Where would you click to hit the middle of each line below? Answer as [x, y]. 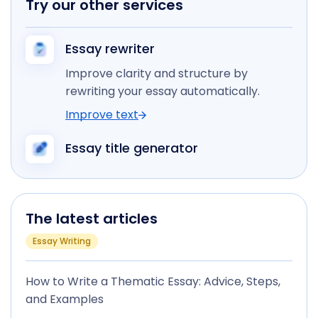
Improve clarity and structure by [157, 73]
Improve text [102, 115]
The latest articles [92, 219]
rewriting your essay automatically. [163, 91]
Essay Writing [62, 241]
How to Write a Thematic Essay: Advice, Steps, [153, 281]
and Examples [65, 299]
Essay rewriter [110, 49]
